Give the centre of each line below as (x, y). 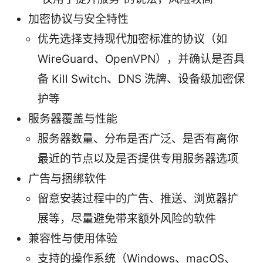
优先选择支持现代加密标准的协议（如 (132, 39)
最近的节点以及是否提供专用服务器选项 (138, 159)
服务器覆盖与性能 (73, 119)
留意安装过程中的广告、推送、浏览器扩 (138, 198)
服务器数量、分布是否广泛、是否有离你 (138, 139)
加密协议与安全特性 (78, 19)
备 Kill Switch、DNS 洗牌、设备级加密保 (141, 79)
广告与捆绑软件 (67, 178)
